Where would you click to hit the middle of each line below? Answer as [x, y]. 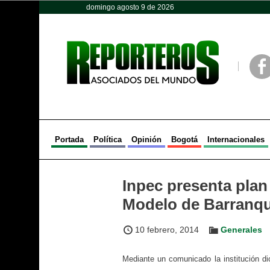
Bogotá [184, 140]
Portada [69, 140]
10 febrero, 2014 [167, 230]
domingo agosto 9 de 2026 [130, 7]
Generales [241, 230]
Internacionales [236, 140]
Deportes [209, 11]
